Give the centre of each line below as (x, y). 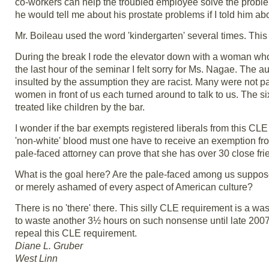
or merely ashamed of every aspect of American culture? (134, 187)
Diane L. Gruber (49, 246)
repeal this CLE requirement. (76, 233)
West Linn (36, 258)
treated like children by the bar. (80, 107)
